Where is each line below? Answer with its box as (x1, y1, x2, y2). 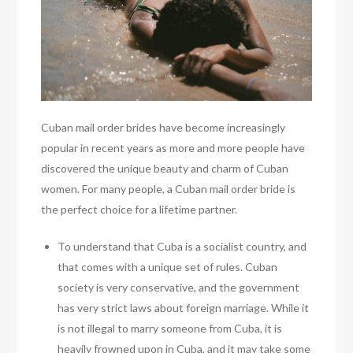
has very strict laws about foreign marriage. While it (58, 301, 310, 315)
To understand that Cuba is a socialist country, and (58, 240, 307, 254)
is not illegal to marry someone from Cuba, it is (58, 321, 283, 336)
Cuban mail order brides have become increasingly (41, 121, 286, 135)
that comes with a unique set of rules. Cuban (58, 260, 278, 274)
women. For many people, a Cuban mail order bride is (41, 182, 296, 196)
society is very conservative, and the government (58, 281, 300, 295)
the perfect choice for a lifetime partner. (41, 203, 238, 217)
